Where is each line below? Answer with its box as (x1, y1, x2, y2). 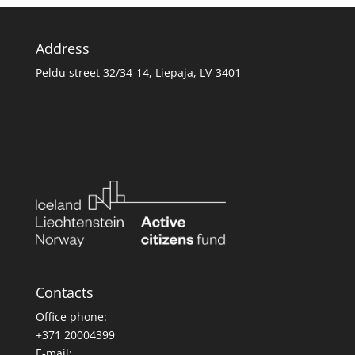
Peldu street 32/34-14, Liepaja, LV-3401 (35, 64, 241, 80)
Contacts (35, 282, 94, 302)
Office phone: (35, 308, 107, 324)
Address (35, 38, 90, 58)
